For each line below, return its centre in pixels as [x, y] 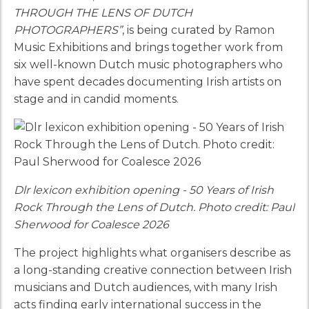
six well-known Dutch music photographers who [148, 64]
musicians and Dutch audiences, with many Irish [146, 287]
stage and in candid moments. [96, 99]
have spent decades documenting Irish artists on [148, 81]
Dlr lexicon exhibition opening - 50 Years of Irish [144, 190]
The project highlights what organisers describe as [152, 252]
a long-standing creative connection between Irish [153, 270]
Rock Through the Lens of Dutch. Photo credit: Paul [154, 207]
